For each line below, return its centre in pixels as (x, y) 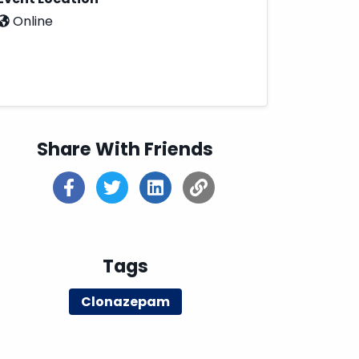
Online (31, 21)
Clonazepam (125, 302)
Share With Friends (125, 149)
